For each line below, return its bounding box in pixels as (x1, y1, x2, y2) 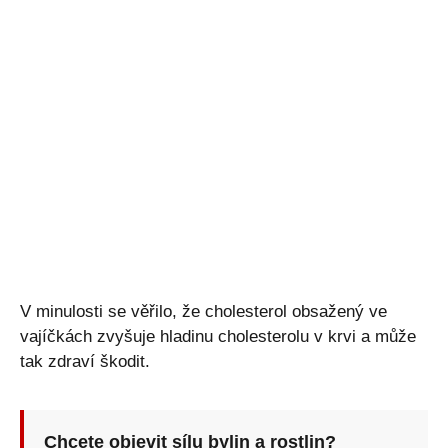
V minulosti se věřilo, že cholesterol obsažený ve (20, 301, 387, 321)
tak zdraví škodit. (20, 351, 150, 371)
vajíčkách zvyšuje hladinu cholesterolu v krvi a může (20, 326, 416, 346)
